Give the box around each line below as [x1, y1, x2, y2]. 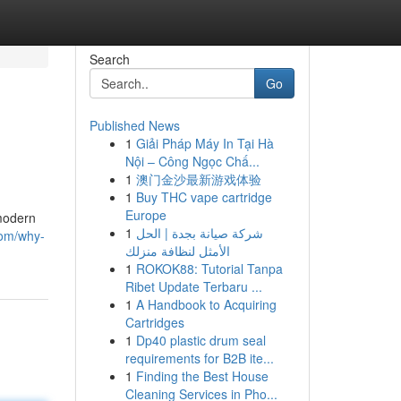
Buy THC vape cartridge [135, 188, 272, 206]
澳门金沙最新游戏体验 [135, 170, 261, 188]
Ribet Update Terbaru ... [124, 277, 262, 295]
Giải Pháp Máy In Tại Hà [135, 134, 274, 152]
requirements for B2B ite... [124, 349, 274, 367]
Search [89, 50, 130, 68]
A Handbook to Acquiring [135, 295, 277, 313]
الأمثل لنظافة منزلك [124, 242, 230, 260]
